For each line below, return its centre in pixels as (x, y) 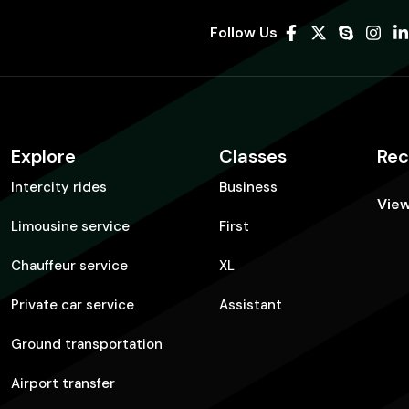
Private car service (72, 305)
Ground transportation (86, 345)
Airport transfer (63, 384)
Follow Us (243, 33)
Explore (43, 157)
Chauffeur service (69, 266)
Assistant (251, 305)
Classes (253, 157)
